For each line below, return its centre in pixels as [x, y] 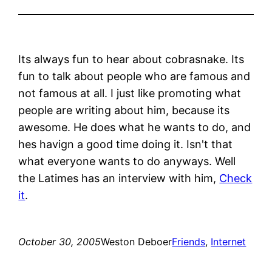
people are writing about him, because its [124, 110]
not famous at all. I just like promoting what [130, 93]
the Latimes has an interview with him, [119, 178]
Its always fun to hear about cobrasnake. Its [131, 59]
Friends [189, 241]
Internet [229, 241]
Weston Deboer [137, 241]
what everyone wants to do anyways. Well [127, 161]
